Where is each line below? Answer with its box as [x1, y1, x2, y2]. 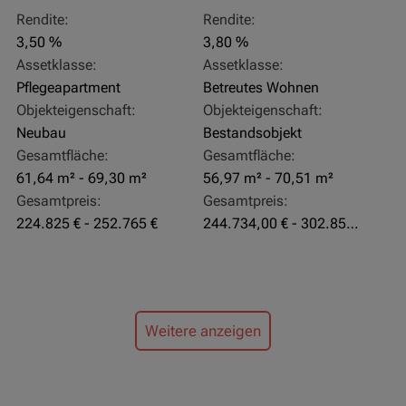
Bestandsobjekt [202, 124, 302, 142]
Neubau [15, 124, 66, 142]
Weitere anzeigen [145, 321, 261, 340]
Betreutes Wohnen [202, 79, 319, 97]
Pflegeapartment [15, 79, 121, 97]
